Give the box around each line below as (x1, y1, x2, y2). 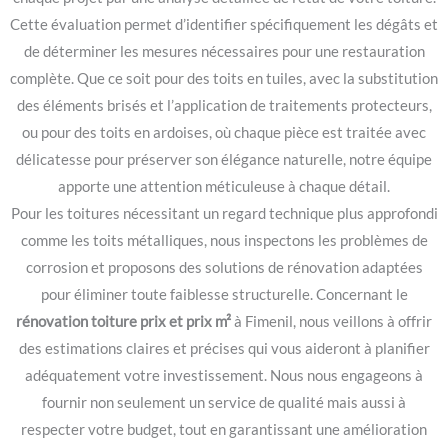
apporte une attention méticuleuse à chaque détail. (58, 177, 390, 195)
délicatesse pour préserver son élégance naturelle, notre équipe (16, 150, 432, 168)
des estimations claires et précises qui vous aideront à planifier (18, 339, 430, 357)
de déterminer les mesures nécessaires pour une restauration (23, 42, 425, 60)
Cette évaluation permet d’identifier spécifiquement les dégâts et (10, 15, 438, 33)
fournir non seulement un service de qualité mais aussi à (42, 393, 406, 411)
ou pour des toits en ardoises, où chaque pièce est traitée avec (22, 123, 426, 141)
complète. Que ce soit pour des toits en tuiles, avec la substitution (10, 69, 438, 87)
